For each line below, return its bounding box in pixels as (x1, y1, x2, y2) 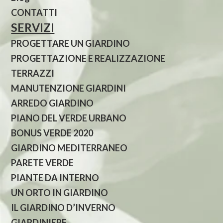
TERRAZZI (11, 67, 55, 79)
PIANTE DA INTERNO (11, 172, 100, 183)
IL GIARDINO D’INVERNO (11, 202, 116, 213)
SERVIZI (11, 20, 55, 34)
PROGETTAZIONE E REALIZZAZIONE (11, 52, 166, 64)
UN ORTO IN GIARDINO (11, 187, 109, 198)
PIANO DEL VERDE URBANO (11, 112, 127, 123)
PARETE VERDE (11, 157, 74, 168)
